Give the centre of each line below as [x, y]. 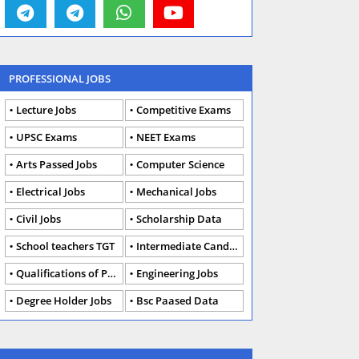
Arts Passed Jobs [56, 165]
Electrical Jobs [50, 192]
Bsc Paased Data [177, 301]
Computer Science [180, 165]
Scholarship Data [179, 219]
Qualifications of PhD [62, 274]
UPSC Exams [46, 137]
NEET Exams [166, 137]
